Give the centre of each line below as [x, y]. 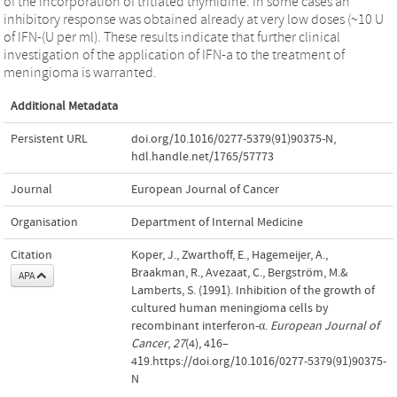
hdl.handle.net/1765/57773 [202, 156]
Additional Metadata [64, 106]
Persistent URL [49, 139]
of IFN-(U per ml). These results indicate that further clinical [172, 37]
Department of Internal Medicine [217, 222]
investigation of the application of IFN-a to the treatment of [174, 54]
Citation [31, 255]
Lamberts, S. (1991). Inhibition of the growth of [253, 290]
